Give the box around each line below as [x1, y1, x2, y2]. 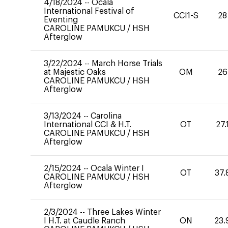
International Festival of [44, 7, 134, 15]
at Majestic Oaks [44, 68, 106, 76]
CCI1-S [173, 11, 198, 20]
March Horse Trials [92, 60, 162, 68]
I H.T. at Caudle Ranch [44, 217, 125, 225]
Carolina [91, 112, 122, 120]
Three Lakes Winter [87, 208, 161, 216]
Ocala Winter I [91, 164, 144, 173]
